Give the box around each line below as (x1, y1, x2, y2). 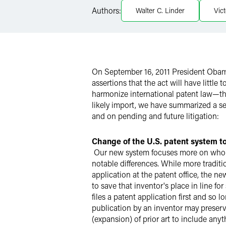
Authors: (92, 5, 121, 16)
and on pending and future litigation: (92, 110, 219, 121)
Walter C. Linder (136, 6, 185, 15)
